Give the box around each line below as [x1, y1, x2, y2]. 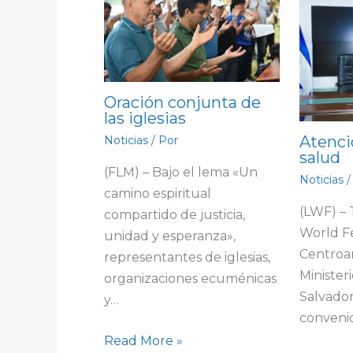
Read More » [104, 333, 183, 349]
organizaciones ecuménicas [104, 270, 277, 286]
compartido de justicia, [104, 206, 245, 222]
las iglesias [104, 108, 186, 128]
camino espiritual [104, 185, 211, 201]
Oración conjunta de [104, 92, 261, 112]
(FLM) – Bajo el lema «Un [104, 164, 258, 180]
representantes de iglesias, [104, 249, 270, 265]
